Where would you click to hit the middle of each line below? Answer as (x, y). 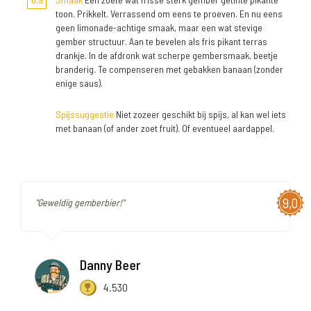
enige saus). (79, 83)
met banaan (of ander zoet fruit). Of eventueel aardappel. (165, 128)
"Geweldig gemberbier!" (80, 203)
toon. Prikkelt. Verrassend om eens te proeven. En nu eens (169, 14)
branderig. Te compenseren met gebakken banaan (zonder (169, 69)
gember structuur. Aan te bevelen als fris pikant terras (161, 42)
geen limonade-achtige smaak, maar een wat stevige (159, 28)
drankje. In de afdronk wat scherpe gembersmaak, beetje (167, 56)
